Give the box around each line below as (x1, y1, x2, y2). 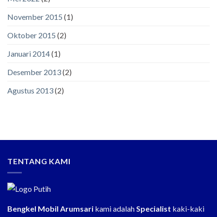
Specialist (136, 203, 171, 213)
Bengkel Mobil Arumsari (7, 203, 93, 213)
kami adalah (93, 203, 136, 213)
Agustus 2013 (7, 85, 53, 95)
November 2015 (7, 12, 62, 21)
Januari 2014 (7, 48, 50, 58)
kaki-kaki (171, 203, 204, 213)
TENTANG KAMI (7, 156, 71, 166)
